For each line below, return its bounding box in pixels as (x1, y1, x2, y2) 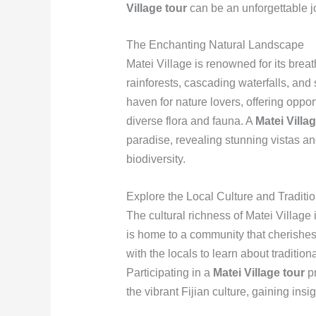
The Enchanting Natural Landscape (126, 39, 304, 51)
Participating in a (126, 266, 213, 279)
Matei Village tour (212, 266, 305, 279)
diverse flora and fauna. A (126, 115, 255, 128)
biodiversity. (126, 153, 186, 166)
